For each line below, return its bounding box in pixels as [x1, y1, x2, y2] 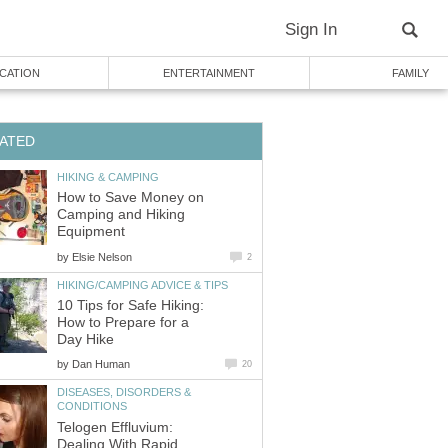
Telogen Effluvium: [57, 419, 173, 435]
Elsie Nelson [72, 250, 132, 263]
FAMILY [391, 67, 429, 79]
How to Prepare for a [57, 315, 189, 331]
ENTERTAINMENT [163, 67, 255, 79]
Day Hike [57, 332, 114, 348]
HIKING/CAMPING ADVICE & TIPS [57, 278, 228, 291]
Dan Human [72, 358, 130, 371]
